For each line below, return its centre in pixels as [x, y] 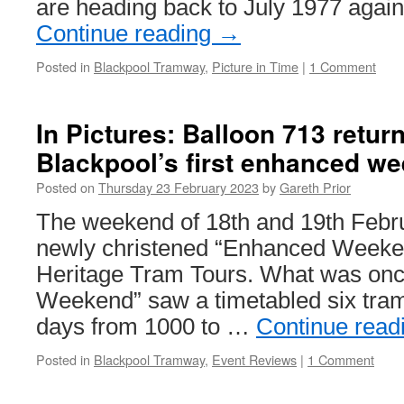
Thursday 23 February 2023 [179, 187]
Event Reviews [254, 359]
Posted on [65, 187]
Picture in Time [255, 66]
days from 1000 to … [146, 326]
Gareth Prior [315, 187]
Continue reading [127, 33]
